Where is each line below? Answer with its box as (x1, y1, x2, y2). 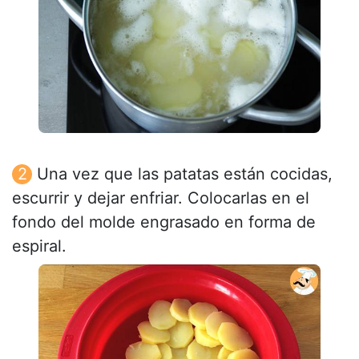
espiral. (12, 236, 67, 256)
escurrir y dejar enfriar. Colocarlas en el (12, 188, 309, 208)
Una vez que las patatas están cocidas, (37, 163, 333, 184)
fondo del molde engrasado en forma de (12, 212, 316, 232)
